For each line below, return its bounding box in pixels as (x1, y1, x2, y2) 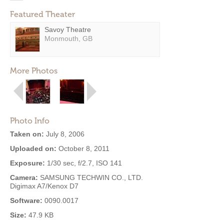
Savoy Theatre (44, 25, 91, 33)
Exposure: (10, 159, 45, 167)
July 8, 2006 (44, 130, 84, 138)
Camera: (10, 173, 38, 181)
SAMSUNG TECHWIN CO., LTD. (38, 173, 143, 181)
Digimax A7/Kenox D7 (10, 182, 78, 190)
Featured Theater (10, 9, 75, 19)
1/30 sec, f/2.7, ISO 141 (45, 159, 122, 167)
